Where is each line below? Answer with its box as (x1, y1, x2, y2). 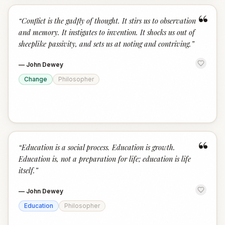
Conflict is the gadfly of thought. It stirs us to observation (22, 16, 196, 26)
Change (24, 75, 47, 83)
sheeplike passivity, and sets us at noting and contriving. (19, 39, 191, 49)
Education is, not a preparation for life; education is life (19, 154, 191, 164)
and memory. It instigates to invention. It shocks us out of (19, 27, 195, 37)
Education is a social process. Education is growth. (22, 142, 175, 152)
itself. (19, 165, 35, 175)
